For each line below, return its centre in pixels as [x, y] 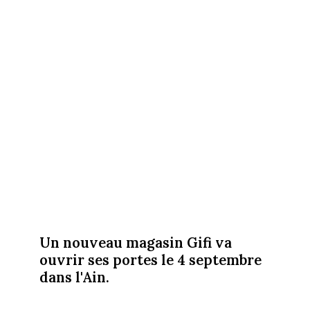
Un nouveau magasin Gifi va [135, 242]
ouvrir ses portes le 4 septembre [150, 259]
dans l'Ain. [74, 277]
